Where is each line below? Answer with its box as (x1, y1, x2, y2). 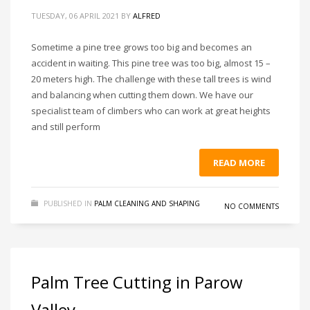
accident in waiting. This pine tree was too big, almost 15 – (31, 57, 271, 69)
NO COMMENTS (224, 201, 279, 211)
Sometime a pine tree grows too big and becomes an (31, 41, 252, 53)
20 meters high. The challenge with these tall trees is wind (31, 73, 271, 85)
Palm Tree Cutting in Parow (31, 271, 243, 293)
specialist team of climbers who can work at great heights (31, 104, 271, 117)
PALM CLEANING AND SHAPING (94, 199, 200, 208)
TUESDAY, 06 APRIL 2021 (31, 10, 119, 21)
